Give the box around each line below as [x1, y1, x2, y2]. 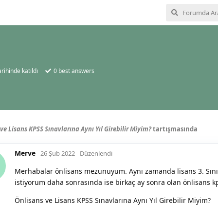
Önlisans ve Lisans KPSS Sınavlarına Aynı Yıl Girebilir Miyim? [15, 196, 211, 205]
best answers [57, 67, 94, 75]
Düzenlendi [80, 149, 112, 158]
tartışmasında [151, 125, 198, 133]
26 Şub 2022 [40, 149, 75, 158]
